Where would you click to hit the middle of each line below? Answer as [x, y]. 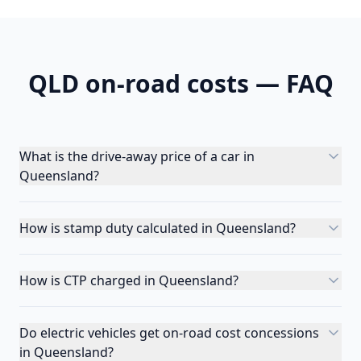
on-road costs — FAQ [206, 83]
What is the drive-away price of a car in [137, 156]
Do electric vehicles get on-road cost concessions [169, 333]
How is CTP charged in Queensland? [129, 280]
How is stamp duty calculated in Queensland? [158, 228]
